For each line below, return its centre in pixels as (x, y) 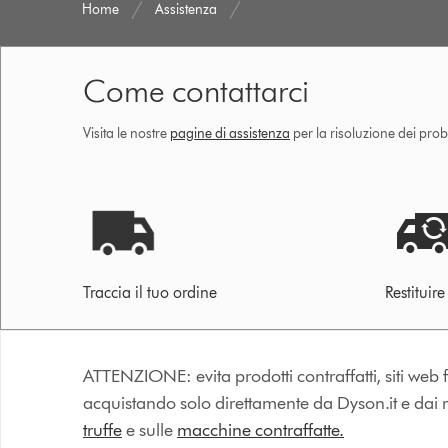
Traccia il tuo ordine (150, 292)
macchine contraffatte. (260, 430)
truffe (102, 430)
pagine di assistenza (230, 133)
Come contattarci (196, 90)
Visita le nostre (126, 133)
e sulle (149, 430)
